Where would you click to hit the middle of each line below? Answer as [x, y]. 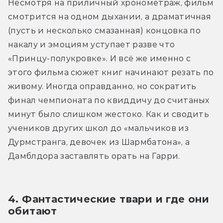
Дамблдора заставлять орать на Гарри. [95, 156]
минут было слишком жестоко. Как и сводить [109, 114]
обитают [34, 211]
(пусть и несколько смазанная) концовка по [105, 30]
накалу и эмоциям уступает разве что [92, 44]
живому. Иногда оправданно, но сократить [102, 86]
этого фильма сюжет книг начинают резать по [111, 72]
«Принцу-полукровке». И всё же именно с [100, 58]
